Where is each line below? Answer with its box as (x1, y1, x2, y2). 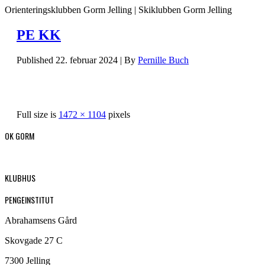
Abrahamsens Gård (5, 215, 77, 225)
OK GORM (5, 129, 34, 142)
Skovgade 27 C (5, 235, 63, 245)
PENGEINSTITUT (5, 193, 54, 206)
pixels (106, 109, 130, 119)
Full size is (17, 109, 59, 119)
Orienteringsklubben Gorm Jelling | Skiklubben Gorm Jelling (5, 5, 232, 15)
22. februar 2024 (56, 54, 118, 65)
